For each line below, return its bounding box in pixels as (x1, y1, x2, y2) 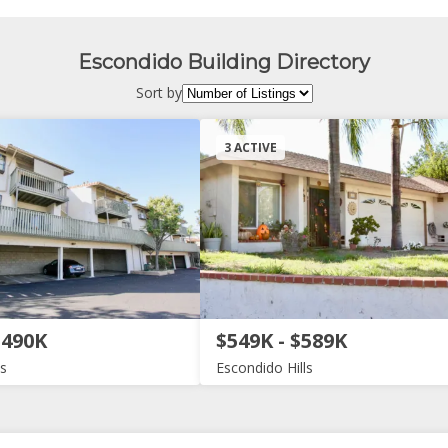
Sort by (135, 82, 182, 102)
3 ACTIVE (224, 138, 277, 156)
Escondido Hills (216, 357, 313, 377)
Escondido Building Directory (78, 49, 370, 74)
